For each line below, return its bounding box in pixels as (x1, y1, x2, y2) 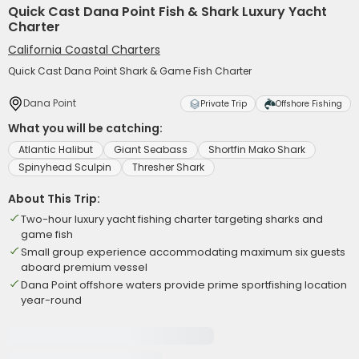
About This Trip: (8, 191, 100, 207)
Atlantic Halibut (18, 143, 93, 156)
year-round (21, 292, 82, 308)
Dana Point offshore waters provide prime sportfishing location (21, 277, 347, 292)
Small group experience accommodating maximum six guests (21, 244, 345, 260)
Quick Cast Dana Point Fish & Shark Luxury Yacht (8, 2, 327, 21)
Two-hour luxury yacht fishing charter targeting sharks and (21, 212, 323, 227)
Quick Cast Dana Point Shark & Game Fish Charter (8, 64, 252, 78)
